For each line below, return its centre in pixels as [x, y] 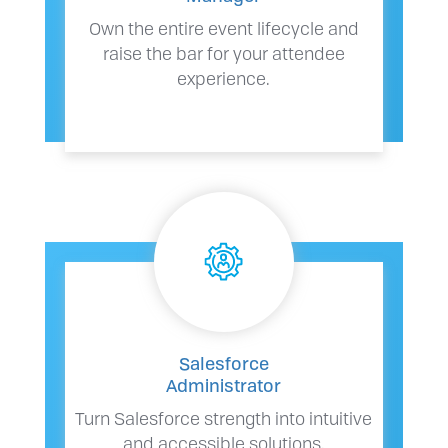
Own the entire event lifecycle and [223, 27]
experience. [224, 77]
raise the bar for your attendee [223, 52]
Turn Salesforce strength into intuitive [224, 417]
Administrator [224, 384]
